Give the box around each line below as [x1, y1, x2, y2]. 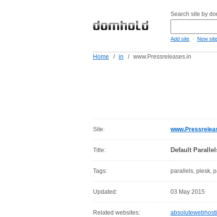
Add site [170, 36, 189, 42]
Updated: [93, 188, 117, 195]
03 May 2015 [170, 188, 205, 195]
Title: [93, 147, 106, 154]
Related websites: [93, 209, 140, 216]
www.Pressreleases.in [133, 53, 191, 60]
